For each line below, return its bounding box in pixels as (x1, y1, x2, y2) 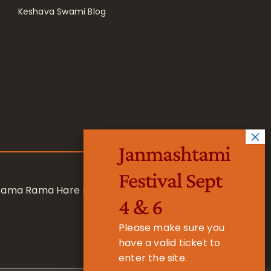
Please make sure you (118, 220, 224, 235)
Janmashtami (118, 141, 230, 166)
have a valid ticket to (118, 235, 221, 250)
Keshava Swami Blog (18, 5, 106, 18)
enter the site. (118, 250, 187, 265)
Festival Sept (118, 168, 222, 192)
